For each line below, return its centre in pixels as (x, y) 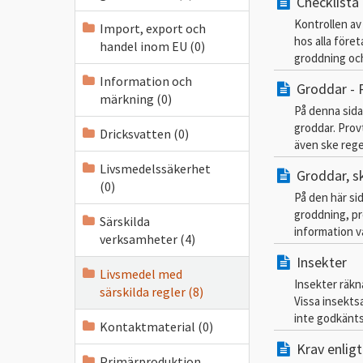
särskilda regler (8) (152, 292)
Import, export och (153, 28)
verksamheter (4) (147, 239)
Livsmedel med (141, 274)
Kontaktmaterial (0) (156, 327)
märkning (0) (136, 99)
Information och (146, 81)
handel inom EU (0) (152, 46)
